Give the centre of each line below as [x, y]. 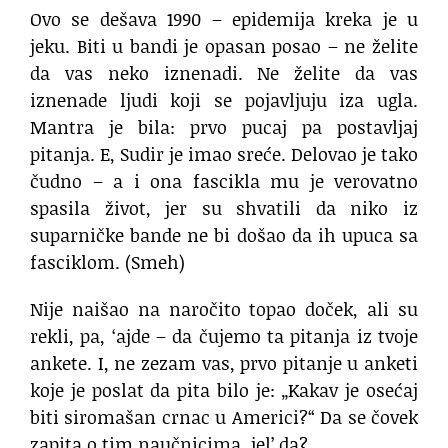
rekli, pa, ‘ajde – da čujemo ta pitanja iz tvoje [224, 336]
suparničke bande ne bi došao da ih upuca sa [224, 235]
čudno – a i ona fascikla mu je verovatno [224, 181]
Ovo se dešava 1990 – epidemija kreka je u [224, 19]
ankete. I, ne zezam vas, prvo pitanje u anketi [224, 363]
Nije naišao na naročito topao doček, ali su [224, 309]
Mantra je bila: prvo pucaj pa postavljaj [224, 127]
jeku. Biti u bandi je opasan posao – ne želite [224, 46]
